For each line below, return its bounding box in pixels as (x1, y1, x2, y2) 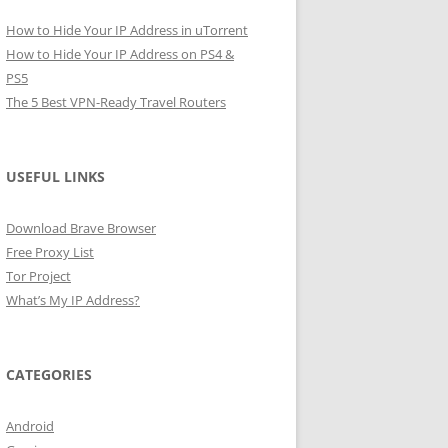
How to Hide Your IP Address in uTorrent (6, 21, 248, 39)
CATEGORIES (6, 365, 92, 384)
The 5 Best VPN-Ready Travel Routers (6, 93, 226, 111)
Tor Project (6, 267, 71, 285)
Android (6, 417, 54, 435)
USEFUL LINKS (6, 167, 105, 186)
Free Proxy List (6, 243, 94, 261)
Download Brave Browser (6, 219, 156, 237)
